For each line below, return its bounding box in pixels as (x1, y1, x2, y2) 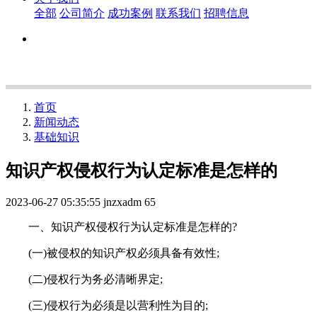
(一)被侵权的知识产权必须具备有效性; (6, 246, 219, 259)
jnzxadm (103, 195, 142, 208)
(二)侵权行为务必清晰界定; (6, 272, 163, 285)
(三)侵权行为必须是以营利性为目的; (6, 299, 208, 311)
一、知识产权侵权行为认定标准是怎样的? (6, 220, 237, 233)
